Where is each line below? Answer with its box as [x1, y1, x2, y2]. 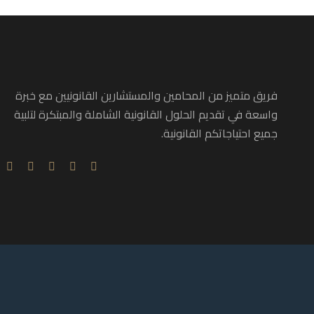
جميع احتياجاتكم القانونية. [161, 123, 278, 144]
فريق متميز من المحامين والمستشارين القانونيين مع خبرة [15, 85, 278, 106]
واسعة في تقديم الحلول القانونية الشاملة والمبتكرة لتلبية [14, 104, 278, 125]
